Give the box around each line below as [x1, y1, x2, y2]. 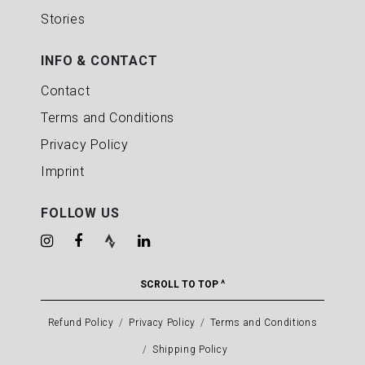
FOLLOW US [41, 205, 120, 221]
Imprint [41, 164, 85, 179]
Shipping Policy [152, 343, 228, 355]
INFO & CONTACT [41, 53, 158, 68]
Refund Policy [47, 316, 114, 328]
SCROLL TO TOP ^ [140, 279, 225, 290]
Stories [41, 11, 86, 27]
